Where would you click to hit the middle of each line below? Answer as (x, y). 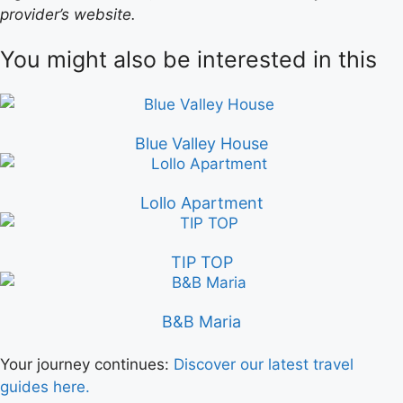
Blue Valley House (201, 143)
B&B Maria (201, 322)
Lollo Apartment (201, 203)
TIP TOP (201, 262)
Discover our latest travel (264, 364)
